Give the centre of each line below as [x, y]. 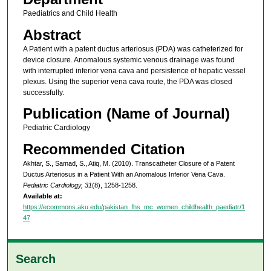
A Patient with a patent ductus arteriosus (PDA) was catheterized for [133, 49]
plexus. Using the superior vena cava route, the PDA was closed [127, 81]
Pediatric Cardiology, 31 [57, 185]
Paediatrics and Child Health [70, 14]
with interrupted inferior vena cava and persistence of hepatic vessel [134, 70]
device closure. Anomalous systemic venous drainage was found [129, 60]
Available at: [42, 196]
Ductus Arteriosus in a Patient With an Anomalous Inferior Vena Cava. [124, 174]
